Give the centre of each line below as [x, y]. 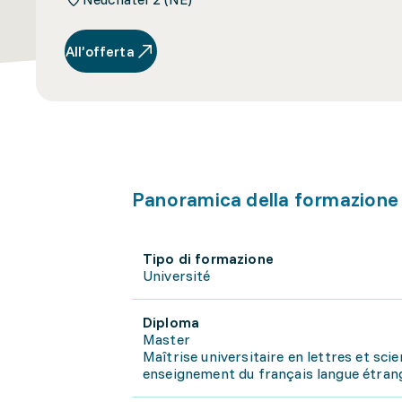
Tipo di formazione [208, 258]
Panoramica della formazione [265, 199]
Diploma [171, 322]
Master [166, 339]
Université [177, 275]
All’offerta [100, 51]
